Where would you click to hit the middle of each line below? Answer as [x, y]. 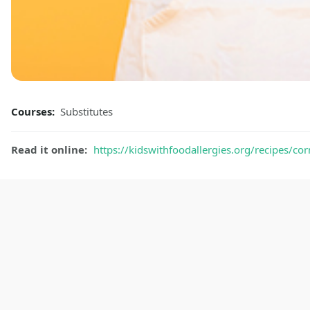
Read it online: [51, 150]
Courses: [34, 112]
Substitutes [86, 112]
